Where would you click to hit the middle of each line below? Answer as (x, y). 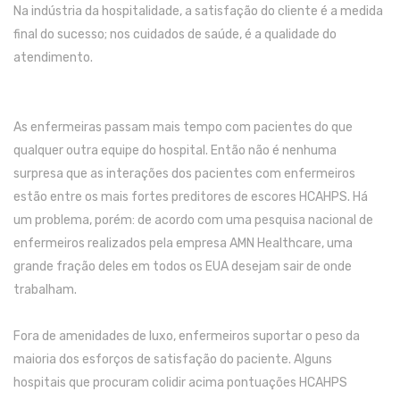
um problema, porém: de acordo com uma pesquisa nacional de (193, 221)
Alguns (313, 360)
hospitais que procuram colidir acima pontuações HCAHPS (180, 383)
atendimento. (53, 58)
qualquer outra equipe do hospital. (112, 151)
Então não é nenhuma (274, 151)
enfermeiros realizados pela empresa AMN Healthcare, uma (183, 244)
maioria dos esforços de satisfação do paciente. (154, 360)
